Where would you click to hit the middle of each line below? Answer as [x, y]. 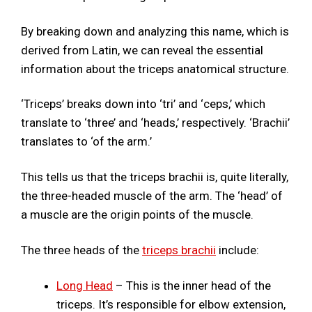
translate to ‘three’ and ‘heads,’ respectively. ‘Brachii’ [155, 123]
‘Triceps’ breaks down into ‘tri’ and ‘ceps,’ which [143, 104]
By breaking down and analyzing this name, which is [155, 31]
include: [237, 250]
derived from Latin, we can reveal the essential [142, 50]
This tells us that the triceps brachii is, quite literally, [155, 177]
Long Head [85, 285]
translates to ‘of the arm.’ [86, 142]
